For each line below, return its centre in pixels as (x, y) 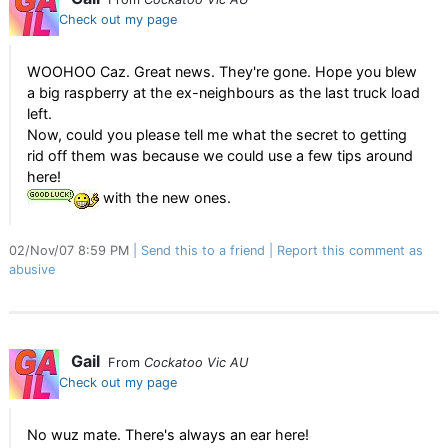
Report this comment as (350, 251)
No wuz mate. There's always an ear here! (168, 434)
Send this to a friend (203, 251)
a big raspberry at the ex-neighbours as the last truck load (223, 92)
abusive (32, 270)
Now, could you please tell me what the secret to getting (217, 134)
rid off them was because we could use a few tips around (220, 155)
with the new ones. (165, 197)
